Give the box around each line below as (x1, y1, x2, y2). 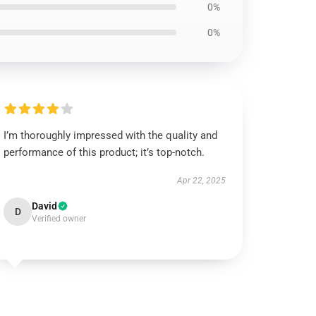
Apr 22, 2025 (176, 176, 226, 186)
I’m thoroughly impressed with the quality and (4, 129, 218, 142)
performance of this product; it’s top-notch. (4, 146, 205, 159)
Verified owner (32, 214, 87, 224)
